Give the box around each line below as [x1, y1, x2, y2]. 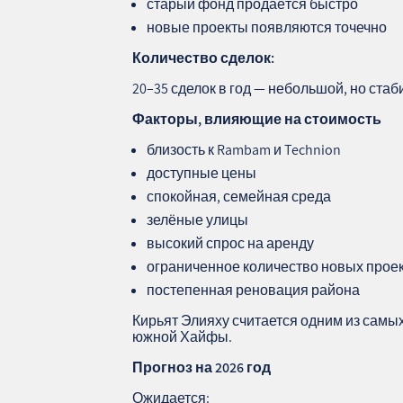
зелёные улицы [147, 210, 249, 229]
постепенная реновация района [147, 280, 361, 300]
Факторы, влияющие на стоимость [132, 109, 382, 129]
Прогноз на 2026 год [132, 357, 272, 377]
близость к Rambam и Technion [147, 139, 342, 159]
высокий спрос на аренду [147, 233, 315, 253]
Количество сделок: [132, 48, 275, 67]
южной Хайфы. [132, 327, 233, 346]
